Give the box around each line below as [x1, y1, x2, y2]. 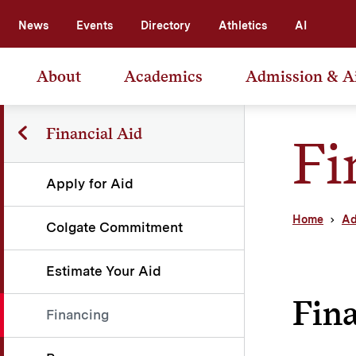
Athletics [219, 18, 267, 32]
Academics [124, 66, 203, 86]
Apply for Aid [46, 175, 133, 192]
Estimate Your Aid [46, 262, 161, 279]
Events [76, 18, 113, 32]
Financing [46, 306, 109, 323]
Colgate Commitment [46, 219, 183, 235]
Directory [141, 18, 191, 32]
